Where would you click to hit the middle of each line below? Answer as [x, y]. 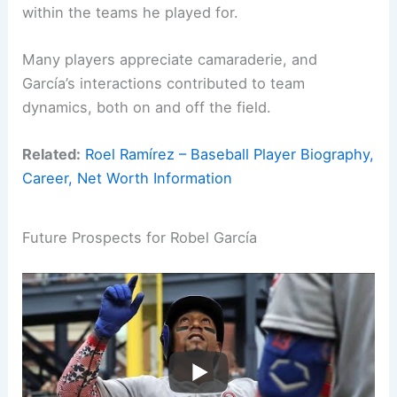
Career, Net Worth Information [128, 179]
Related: [52, 155]
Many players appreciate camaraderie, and [170, 60]
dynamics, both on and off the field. [147, 108]
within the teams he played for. [131, 12]
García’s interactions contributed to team [164, 84]
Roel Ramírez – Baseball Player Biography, [230, 155]
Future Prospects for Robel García [140, 238]
